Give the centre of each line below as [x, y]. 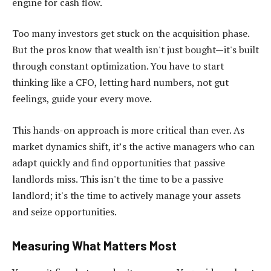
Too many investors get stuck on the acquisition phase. [131, 34]
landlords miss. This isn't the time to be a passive [118, 179]
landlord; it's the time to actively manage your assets [126, 195]
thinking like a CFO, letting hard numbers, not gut [120, 83]
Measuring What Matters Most [94, 246]
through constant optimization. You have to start [118, 66]
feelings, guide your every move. [82, 99]
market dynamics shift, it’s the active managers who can [133, 146]
